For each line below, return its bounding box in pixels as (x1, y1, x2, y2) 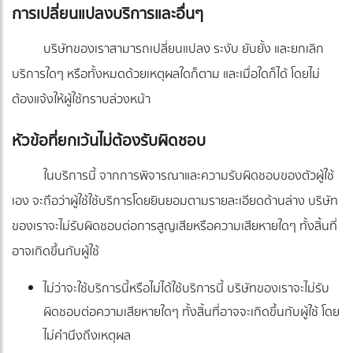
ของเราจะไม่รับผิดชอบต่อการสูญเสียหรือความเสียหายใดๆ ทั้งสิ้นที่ (12, 216, 337, 237)
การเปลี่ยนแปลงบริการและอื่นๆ (12, 2, 203, 27)
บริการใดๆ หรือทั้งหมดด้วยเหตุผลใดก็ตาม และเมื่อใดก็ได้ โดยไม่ (12, 64, 320, 85)
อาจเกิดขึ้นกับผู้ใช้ (12, 241, 99, 262)
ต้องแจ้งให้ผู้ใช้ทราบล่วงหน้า (12, 89, 150, 110)
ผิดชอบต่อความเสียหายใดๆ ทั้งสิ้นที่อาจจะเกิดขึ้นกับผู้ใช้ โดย (43, 302, 340, 323)
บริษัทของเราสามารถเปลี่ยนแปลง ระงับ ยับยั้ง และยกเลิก (43, 39, 324, 60)
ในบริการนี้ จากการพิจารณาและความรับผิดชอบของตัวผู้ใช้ (43, 165, 334, 187)
